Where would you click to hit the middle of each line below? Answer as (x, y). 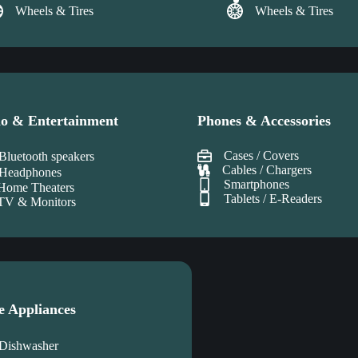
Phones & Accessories (264, 120)
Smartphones (256, 184)
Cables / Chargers (267, 169)
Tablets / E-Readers (272, 198)
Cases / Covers (261, 155)
